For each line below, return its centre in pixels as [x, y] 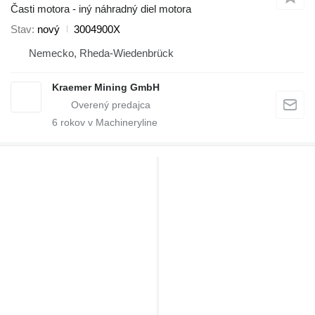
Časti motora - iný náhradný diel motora [101, 8]
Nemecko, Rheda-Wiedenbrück [101, 53]
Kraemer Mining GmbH [106, 87]
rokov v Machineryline [108, 122]
